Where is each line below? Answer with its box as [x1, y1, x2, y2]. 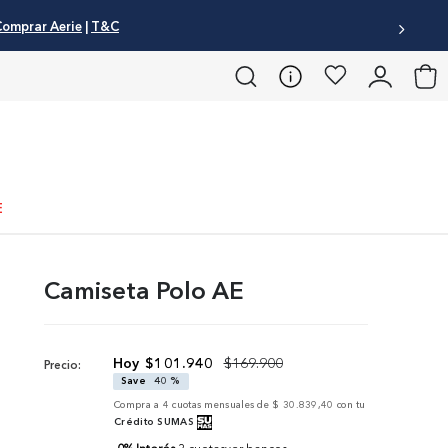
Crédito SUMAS [114, 414, 194, 428]
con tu [336, 397, 366, 411]
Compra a [114, 397, 163, 411]
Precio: [44, 357, 81, 372]
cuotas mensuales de [169, 397, 273, 411]
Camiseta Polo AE [44, 275, 244, 305]
